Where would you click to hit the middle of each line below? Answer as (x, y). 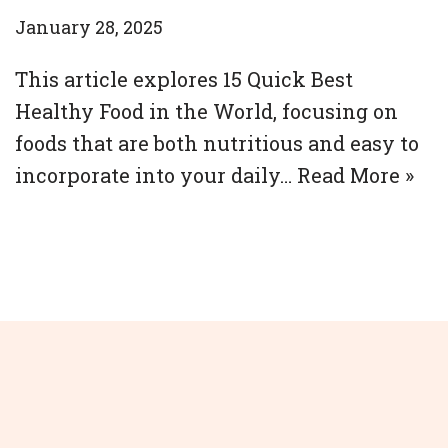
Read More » (355, 175)
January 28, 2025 (89, 27)
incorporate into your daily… (156, 175)
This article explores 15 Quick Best (184, 79)
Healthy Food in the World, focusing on (206, 111)
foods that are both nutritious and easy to (217, 143)
